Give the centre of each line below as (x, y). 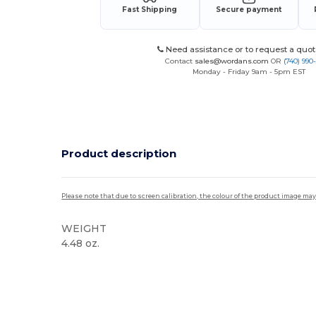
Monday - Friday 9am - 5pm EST (249, 71)
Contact (180, 61)
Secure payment (249, 9)
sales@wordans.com (232, 61)
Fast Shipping (150, 9)
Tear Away (86, 266)
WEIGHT (84, 229)
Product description (119, 153)
